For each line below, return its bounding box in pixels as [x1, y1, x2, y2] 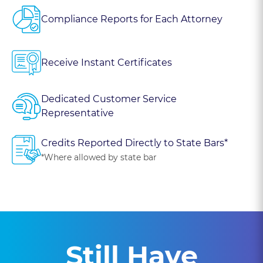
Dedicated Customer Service [41, 93, 177, 104]
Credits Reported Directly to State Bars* [41, 137, 228, 149]
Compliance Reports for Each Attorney [41, 14, 222, 25]
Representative [41, 107, 114, 119]
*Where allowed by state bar [41, 151, 157, 163]
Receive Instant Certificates [41, 57, 172, 68]
